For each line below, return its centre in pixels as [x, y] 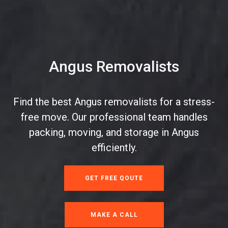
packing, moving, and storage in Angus [114, 133]
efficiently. [114, 148]
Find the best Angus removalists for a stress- [114, 102]
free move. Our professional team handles [114, 117]
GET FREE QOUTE [114, 178]
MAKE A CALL [114, 215]
